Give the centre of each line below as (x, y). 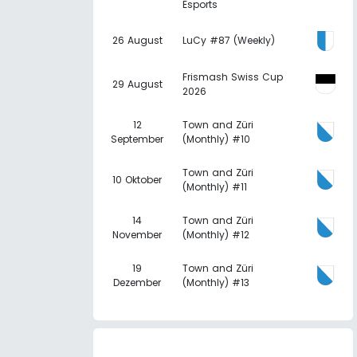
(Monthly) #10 (216, 139)
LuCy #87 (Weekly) (229, 40)
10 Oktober (137, 180)
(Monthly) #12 (216, 235)
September (137, 139)
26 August (137, 40)
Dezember (137, 282)
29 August (137, 84)
